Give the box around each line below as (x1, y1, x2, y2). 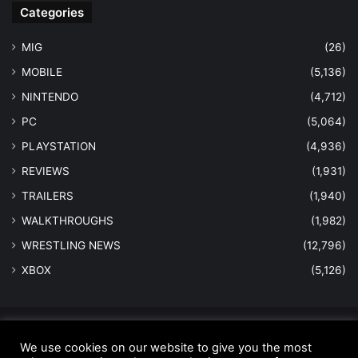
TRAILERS (22, 189, 74, 203)
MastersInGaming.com (229, 329, 344, 343)
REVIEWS (22, 165, 70, 178)
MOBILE (22, 66, 62, 79)
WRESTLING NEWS (22, 239, 121, 253)
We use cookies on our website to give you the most (20, 340, 312, 355)
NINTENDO (22, 90, 78, 104)
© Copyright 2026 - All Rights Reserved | (14, 329, 229, 343)
